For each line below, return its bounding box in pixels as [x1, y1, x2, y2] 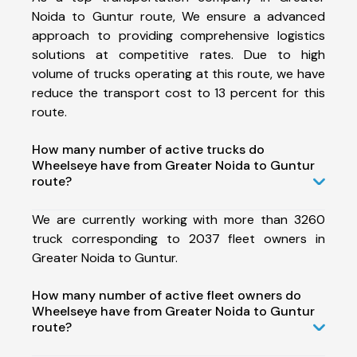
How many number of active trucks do [32, 140, 265, 158]
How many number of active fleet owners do [32, 286, 301, 304]
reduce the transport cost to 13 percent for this [32, 84, 325, 101]
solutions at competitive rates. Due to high [32, 45, 325, 63]
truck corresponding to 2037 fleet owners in [32, 229, 325, 247]
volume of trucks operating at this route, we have [32, 65, 325, 82]
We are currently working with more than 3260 [32, 210, 325, 228]
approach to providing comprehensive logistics [32, 26, 325, 44]
